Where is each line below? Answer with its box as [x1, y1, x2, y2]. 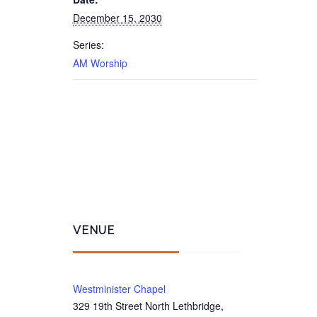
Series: [72, 38, 104, 52]
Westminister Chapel [72, 282, 166, 296]
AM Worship [72, 56, 127, 70]
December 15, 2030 [72, 11, 162, 25]
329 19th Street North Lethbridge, [72, 299, 224, 313]
